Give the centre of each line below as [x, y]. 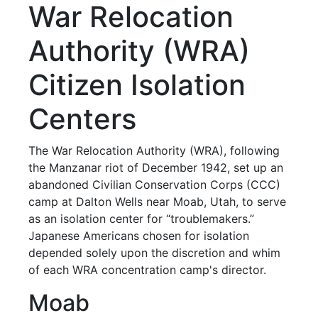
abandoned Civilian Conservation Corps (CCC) [155, 185]
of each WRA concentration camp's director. [148, 270]
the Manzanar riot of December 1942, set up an [156, 168]
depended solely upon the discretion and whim [155, 253]
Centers [83, 119]
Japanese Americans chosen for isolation [139, 236]
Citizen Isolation [137, 85]
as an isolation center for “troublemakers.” [142, 219]
